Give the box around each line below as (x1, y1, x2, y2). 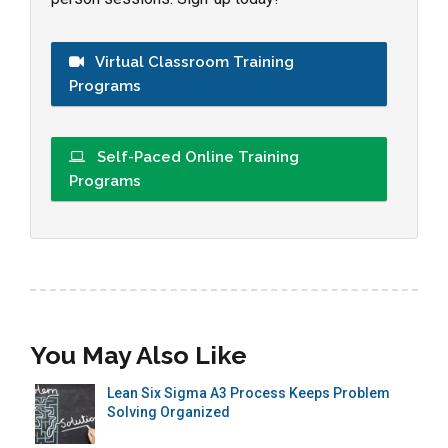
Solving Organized (107, 403, 230, 420)
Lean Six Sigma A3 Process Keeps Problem (107, 384, 390, 401)
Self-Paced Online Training (93, 147, 299, 166)
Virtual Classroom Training (92, 52, 294, 71)
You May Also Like (30, 339, 247, 370)
